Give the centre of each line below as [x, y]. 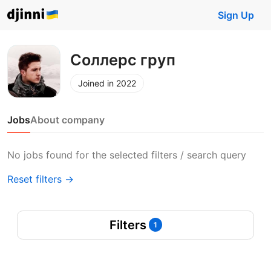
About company [67, 120]
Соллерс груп [123, 60]
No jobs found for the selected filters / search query [127, 155]
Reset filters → [41, 179]
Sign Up [236, 15]
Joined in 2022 [107, 83]
